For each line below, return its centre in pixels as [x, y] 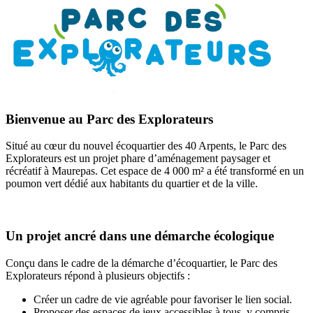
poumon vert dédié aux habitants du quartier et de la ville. [132, 184]
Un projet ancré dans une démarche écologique [140, 236]
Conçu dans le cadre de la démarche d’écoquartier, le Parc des [141, 263]
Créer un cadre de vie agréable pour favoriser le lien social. [163, 299]
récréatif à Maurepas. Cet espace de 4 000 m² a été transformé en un [155, 171]
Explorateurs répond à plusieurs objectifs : [98, 275]
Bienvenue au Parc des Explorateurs [109, 119]
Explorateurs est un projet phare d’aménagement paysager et [138, 159]
